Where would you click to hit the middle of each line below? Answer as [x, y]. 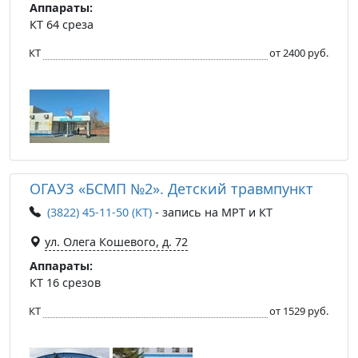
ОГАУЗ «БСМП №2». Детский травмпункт [171, 188]
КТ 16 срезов [65, 282]
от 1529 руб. [299, 310]
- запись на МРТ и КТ [212, 212]
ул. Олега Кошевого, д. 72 [116, 241]
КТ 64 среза [62, 24]
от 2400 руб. [299, 52]
